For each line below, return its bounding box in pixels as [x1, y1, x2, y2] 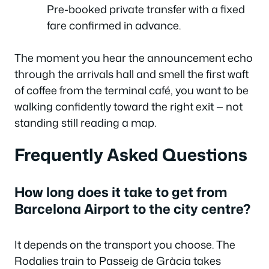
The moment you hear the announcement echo [14, 49, 253, 65]
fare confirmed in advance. [47, 17, 181, 33]
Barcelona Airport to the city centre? [14, 199, 250, 218]
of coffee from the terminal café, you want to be [14, 82, 249, 98]
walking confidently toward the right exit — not [14, 98, 243, 114]
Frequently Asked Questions [14, 142, 247, 166]
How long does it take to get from [14, 183, 227, 201]
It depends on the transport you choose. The [14, 237, 235, 252]
